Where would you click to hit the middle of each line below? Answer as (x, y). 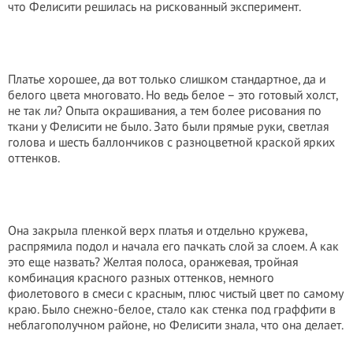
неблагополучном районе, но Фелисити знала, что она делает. (176, 325)
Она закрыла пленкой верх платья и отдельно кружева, (158, 230)
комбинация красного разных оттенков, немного (141, 277)
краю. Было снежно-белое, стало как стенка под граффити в (172, 309)
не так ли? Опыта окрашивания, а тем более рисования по (165, 110)
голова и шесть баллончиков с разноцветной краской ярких (171, 142)
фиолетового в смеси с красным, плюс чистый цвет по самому (176, 293)
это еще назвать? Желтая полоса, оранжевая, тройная (153, 262)
